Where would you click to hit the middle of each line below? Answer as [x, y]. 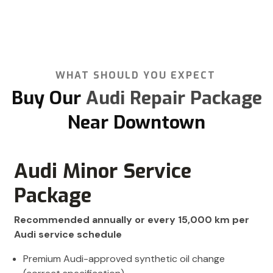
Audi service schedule [68, 235]
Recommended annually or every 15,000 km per [132, 220]
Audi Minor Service [103, 172]
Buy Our [46, 98]
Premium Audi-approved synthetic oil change [124, 259]
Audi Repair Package [171, 98]
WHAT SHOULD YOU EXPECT [135, 76]
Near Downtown [136, 123]
